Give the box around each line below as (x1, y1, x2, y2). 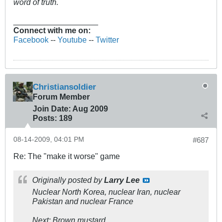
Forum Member (33, 92, 90, 102)
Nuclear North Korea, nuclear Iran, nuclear (32, 187, 180, 197)
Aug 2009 (72, 104, 108, 113)
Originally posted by (32, 175, 104, 185)
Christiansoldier (33, 82, 96, 92)
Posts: (33, 113, 57, 123)
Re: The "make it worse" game (13, 152, 120, 161)
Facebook (13, 35, 49, 45)
